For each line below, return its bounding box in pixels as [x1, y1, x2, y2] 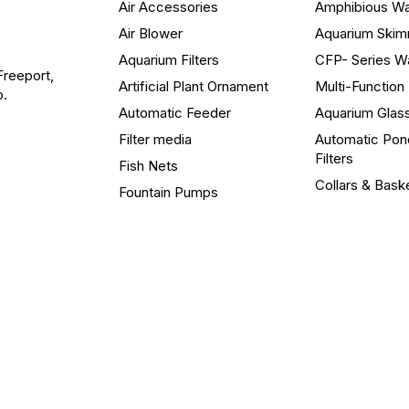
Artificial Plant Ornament [119, 77, 268, 95]
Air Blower [119, 24, 183, 42]
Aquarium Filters [119, 50, 219, 68]
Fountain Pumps [119, 183, 218, 201]
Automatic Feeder [119, 103, 231, 121]
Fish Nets [119, 156, 178, 174]
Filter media [119, 130, 192, 148]
